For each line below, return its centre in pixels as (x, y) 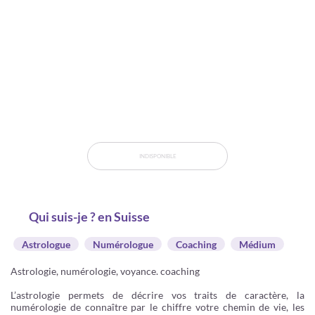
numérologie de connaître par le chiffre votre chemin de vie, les (157, 307)
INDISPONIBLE (157, 156)
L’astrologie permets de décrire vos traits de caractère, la (157, 295)
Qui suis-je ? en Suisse (89, 217)
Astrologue (46, 244)
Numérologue (123, 244)
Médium (257, 244)
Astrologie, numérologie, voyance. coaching (105, 271)
